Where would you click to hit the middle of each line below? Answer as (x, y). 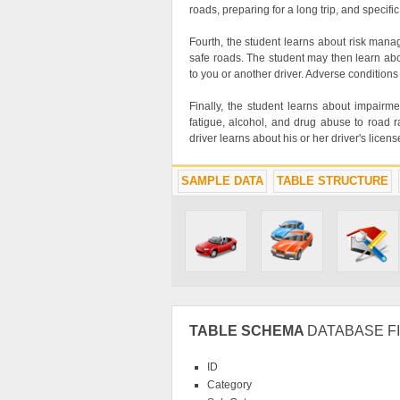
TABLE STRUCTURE (333, 181)
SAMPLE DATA (222, 181)
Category (229, 385)
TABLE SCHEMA (248, 331)
